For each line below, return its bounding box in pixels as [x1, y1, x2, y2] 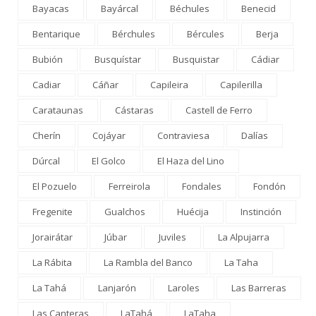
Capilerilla [220, 78, 262, 91]
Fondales [182, 179, 221, 193]
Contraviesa [157, 128, 209, 142]
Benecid [241, 1, 276, 15]
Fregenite [32, 205, 73, 218]
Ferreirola [109, 179, 150, 193]
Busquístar [95, 52, 141, 66]
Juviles [159, 230, 186, 243]
